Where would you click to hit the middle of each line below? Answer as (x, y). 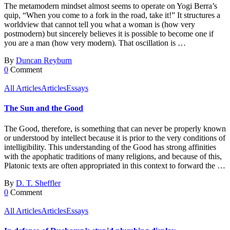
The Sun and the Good (44, 108)
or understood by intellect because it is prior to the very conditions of (115, 138)
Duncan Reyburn (44, 61)
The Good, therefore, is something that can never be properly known (115, 128)
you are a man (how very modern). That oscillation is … (95, 43)
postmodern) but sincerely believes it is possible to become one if (109, 34)
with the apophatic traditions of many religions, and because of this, (113, 156)
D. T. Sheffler (38, 183)
